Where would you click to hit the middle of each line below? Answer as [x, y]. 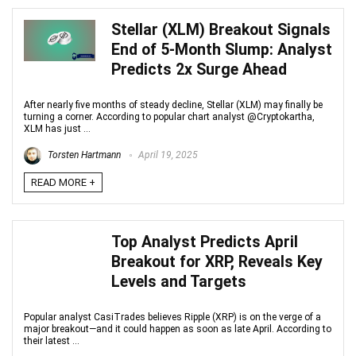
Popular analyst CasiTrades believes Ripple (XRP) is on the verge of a [172, 317]
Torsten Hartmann [83, 155]
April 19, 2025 [167, 155]
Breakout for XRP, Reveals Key [217, 262]
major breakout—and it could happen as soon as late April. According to [178, 329]
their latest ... [52, 341]
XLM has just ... [57, 129]
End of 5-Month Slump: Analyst [222, 50]
